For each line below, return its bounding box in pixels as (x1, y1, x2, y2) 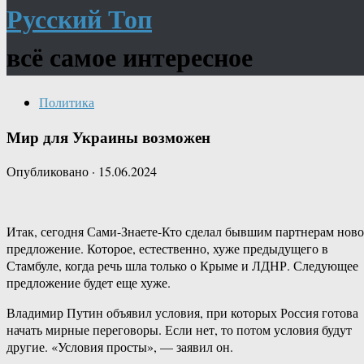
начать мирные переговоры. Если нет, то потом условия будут (6, 321, 352, 339)
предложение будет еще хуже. (6, 274, 171, 292)
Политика (39, 93, 94, 110)
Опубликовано (6, 162, 92, 180)
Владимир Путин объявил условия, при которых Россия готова (6, 304, 358, 322)
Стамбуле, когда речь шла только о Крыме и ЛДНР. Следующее (6, 257, 358, 275)
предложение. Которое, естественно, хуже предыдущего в (6, 240, 328, 258)
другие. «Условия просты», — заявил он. (6, 338, 233, 356)
